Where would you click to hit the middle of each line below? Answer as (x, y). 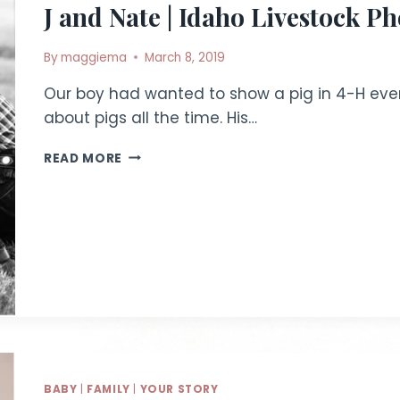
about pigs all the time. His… (150, 117)
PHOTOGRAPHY (174, 266)
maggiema (94, 57)
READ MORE (83, 158)
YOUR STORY (179, 389)
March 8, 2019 (185, 57)
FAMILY (108, 389)
